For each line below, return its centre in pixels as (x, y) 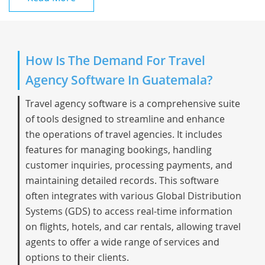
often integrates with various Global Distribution (133, 196)
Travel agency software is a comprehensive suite (133, 104)
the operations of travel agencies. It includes (124, 134)
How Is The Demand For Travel (115, 60)
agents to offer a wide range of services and (122, 242)
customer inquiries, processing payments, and (129, 165)
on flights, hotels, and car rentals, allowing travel (133, 227)
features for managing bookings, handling (119, 150)
